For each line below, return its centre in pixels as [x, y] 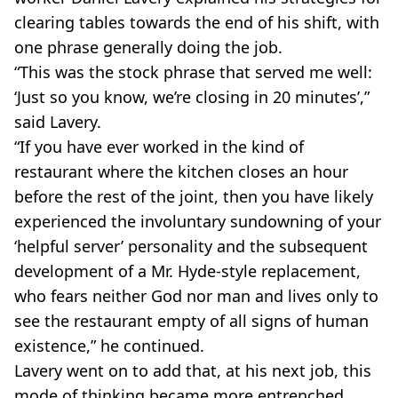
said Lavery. [58, 122]
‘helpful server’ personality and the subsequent [191, 247]
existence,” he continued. [109, 346]
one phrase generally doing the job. [148, 48]
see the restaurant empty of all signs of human [191, 321]
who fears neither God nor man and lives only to [196, 296]
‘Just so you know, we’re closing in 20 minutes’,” [192, 97]
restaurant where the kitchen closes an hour [181, 172]
